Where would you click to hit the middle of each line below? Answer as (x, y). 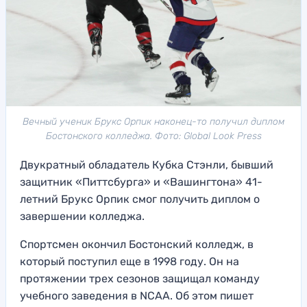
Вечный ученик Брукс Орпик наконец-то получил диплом (153, 122)
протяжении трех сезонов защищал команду (140, 279)
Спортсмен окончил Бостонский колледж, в (137, 245)
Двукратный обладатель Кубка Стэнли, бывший (147, 165)
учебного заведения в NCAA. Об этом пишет (137, 296)
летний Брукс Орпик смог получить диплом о (140, 199)
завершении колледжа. (82, 217)
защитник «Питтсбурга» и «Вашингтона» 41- (141, 182)
